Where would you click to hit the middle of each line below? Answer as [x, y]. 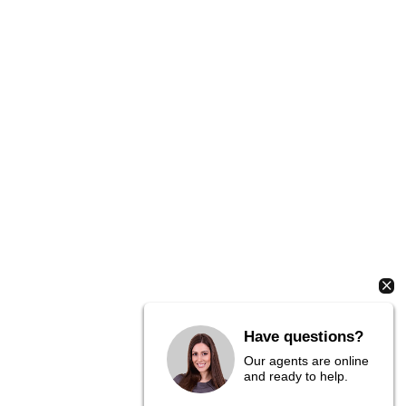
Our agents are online [306, 360]
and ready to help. [296, 376]
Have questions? [304, 336]
